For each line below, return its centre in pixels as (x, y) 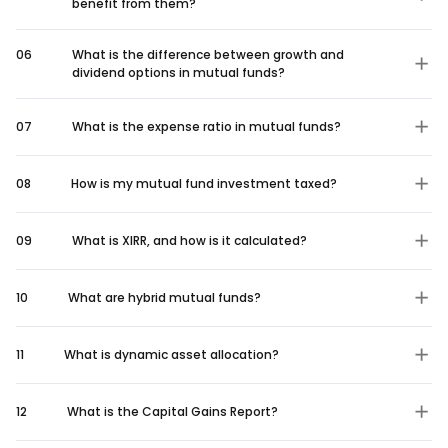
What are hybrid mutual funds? (164, 297)
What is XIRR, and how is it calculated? (189, 240)
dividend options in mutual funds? (178, 72)
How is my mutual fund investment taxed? (204, 183)
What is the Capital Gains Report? (172, 411)
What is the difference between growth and (208, 54)
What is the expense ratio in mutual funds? (206, 126)
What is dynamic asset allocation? (171, 354)
